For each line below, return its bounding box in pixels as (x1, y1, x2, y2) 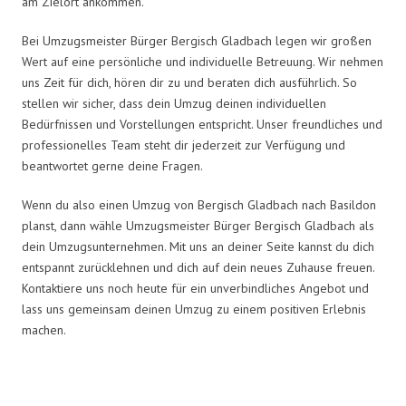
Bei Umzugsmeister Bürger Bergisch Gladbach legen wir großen (22, 32, 372, 49)
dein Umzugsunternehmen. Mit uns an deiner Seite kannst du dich (22, 237, 374, 255)
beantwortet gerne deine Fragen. (22, 157, 203, 174)
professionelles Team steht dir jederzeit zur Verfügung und (22, 136, 345, 153)
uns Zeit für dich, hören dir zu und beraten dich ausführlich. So (22, 73, 357, 91)
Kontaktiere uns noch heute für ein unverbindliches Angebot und (22, 279, 369, 296)
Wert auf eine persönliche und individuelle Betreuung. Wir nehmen (22, 53, 383, 70)
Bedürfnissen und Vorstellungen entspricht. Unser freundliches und (22, 115, 382, 132)
